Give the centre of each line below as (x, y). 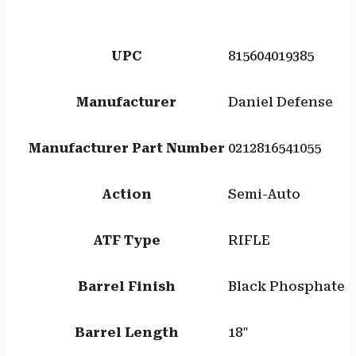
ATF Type (126, 241)
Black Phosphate (286, 287)
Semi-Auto (264, 195)
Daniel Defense (280, 103)
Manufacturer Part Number (126, 149)
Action (126, 195)
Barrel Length (126, 333)
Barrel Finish (126, 287)
